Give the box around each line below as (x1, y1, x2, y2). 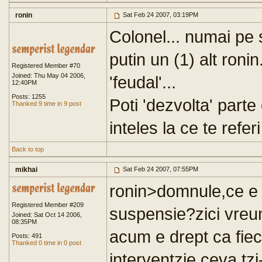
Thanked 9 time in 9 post (12, 100, 81, 107)
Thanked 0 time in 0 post (12, 239, 81, 246)
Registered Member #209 (12, 201, 84, 208)
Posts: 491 (12, 232, 42, 239)
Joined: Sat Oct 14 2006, (12, 211, 82, 218)
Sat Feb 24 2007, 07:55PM (121, 166, 198, 173)
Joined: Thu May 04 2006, (12, 72, 85, 79)
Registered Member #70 (12, 62, 80, 69)
